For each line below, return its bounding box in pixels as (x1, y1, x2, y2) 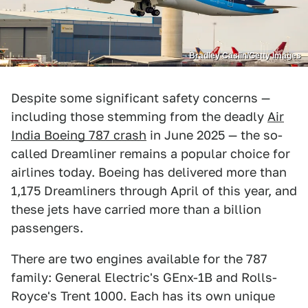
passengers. (11, 220, 87, 235)
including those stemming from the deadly (11, 109, 267, 124)
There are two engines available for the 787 (11, 251, 267, 266)
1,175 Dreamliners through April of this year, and (11, 183, 297, 198)
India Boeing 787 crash (11, 127, 146, 142)
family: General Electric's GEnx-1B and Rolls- (11, 269, 277, 285)
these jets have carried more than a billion (11, 201, 261, 217)
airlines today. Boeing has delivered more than (11, 164, 287, 179)
